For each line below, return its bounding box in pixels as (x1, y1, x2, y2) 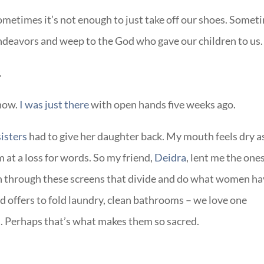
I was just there (19, 97, 91, 111)
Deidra (154, 150, 187, 164)
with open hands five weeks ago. (91, 97, 236, 111)
